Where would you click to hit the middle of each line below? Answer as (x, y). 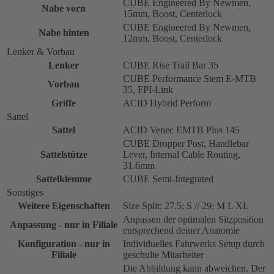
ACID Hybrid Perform (167, 103)
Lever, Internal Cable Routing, (182, 155)
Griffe (64, 103)
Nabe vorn (64, 9)
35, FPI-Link (148, 90)
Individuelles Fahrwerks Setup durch (194, 244)
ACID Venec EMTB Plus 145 (181, 130)
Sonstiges (25, 193)
